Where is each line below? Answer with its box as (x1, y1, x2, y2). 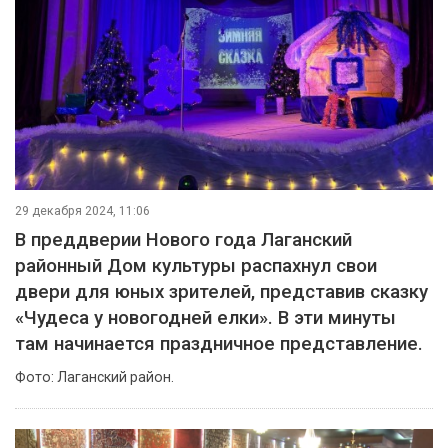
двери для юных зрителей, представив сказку (15, 281, 428, 304)
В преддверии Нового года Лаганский (15, 229, 352, 252)
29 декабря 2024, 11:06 (15, 204, 150, 219)
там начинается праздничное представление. (15, 333, 423, 356)
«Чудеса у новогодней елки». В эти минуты (15, 307, 396, 330)
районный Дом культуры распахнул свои (15, 255, 377, 278)
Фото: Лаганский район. (15, 369, 174, 386)
